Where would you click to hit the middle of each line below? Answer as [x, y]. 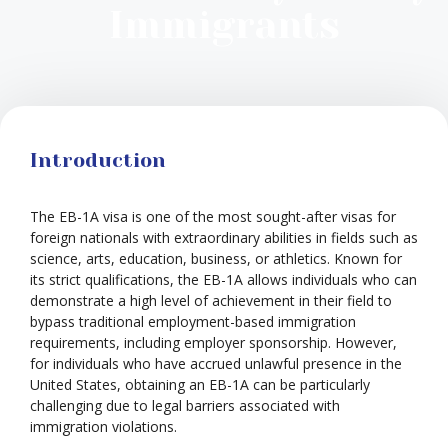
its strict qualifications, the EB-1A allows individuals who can [223, 279]
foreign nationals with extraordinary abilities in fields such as [224, 237]
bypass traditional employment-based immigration [193, 321]
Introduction [98, 160]
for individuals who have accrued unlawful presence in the [216, 363]
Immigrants [224, 25]
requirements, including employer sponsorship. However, [213, 342]
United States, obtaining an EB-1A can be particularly [200, 384]
